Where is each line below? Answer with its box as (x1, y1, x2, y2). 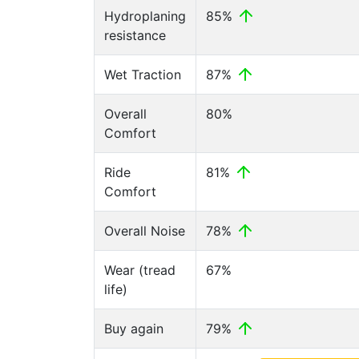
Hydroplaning (104, 8, 186, 24)
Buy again (104, 321, 163, 337)
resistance (104, 27, 166, 43)
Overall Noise (104, 223, 185, 239)
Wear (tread (104, 262, 175, 278)
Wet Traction (104, 67, 181, 83)
